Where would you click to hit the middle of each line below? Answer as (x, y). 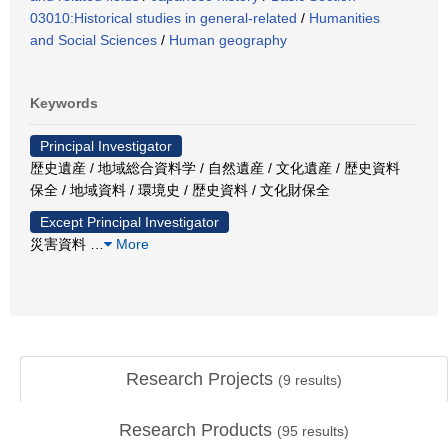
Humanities (344, 17)
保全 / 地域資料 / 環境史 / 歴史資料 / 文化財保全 (180, 189)
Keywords (64, 102)
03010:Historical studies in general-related (163, 17)
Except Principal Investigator (129, 221)
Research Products (198, 430)
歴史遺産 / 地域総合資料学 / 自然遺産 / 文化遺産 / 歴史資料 (215, 167)
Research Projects (202, 379)
